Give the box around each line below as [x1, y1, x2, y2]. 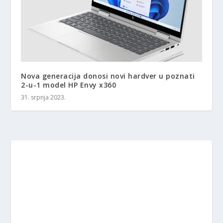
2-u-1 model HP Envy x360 [21, 80, 116, 90]
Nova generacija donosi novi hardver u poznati [21, 71, 195, 81]
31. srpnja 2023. [21, 93, 66, 102]
